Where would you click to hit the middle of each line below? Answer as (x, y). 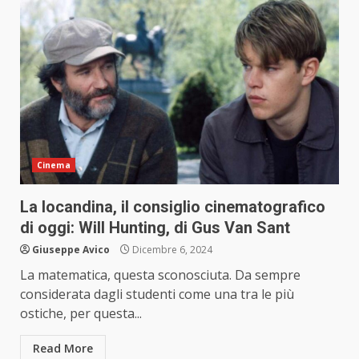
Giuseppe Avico (71, 250)
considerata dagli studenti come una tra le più (157, 294)
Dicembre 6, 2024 (171, 250)
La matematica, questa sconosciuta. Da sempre (160, 275)
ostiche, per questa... (81, 314)
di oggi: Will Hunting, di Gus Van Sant (155, 228)
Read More (63, 349)
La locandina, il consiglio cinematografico (173, 207)
